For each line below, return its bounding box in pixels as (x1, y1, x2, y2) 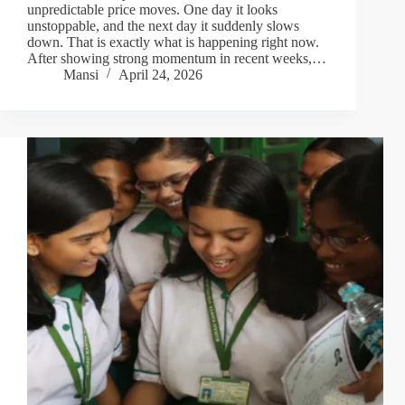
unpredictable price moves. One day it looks (27, 2, 278, 18)
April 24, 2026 (118, 67, 202, 83)
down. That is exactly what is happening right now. (27, 34, 319, 51)
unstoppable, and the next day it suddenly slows (27, 18, 299, 34)
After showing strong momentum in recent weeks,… (27, 51, 326, 67)
